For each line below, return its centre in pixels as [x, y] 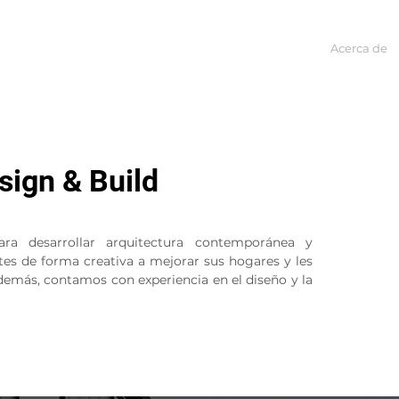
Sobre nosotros [134, 48]
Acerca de [359, 48]
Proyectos [254, 48]
